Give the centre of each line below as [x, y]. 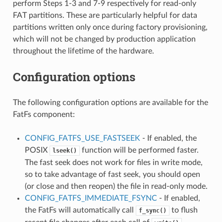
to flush [183, 210]
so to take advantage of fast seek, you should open [112, 174]
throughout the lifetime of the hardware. [83, 51]
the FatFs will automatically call [80, 210]
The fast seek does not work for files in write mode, [113, 162]
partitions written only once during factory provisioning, [110, 27]
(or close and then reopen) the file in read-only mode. [116, 186]
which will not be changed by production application [104, 39]
